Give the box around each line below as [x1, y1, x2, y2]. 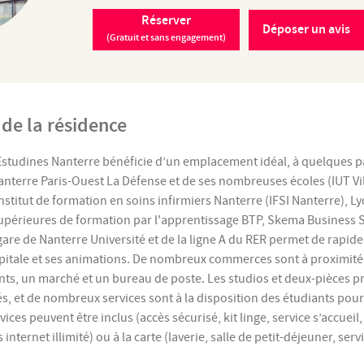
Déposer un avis [262, 20, 350, 38]
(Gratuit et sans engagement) [106, 31, 226, 45]
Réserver [141, 12, 191, 29]
